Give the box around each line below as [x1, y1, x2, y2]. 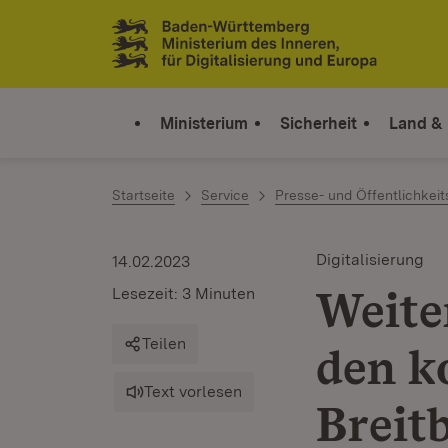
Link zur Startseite [112, 41, 259, 63]
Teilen [142, 334, 186, 353]
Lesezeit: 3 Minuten [112, 284, 255, 303]
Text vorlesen [144, 382, 242, 401]
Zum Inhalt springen [50, 21, 214, 42]
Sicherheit [280, 113, 357, 133]
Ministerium [160, 113, 248, 133]
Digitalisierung [316, 250, 424, 269]
